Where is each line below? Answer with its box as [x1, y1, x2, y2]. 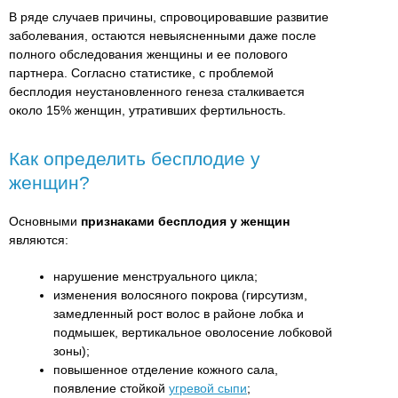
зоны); [53, 344, 90, 359]
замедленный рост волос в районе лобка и [53, 306, 304, 322]
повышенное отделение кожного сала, [53, 362, 278, 378]
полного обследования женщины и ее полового [9, 47, 288, 62]
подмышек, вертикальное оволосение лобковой [53, 325, 332, 340]
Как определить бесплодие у [9, 148, 260, 170]
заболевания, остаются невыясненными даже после [9, 28, 316, 44]
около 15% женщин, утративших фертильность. [9, 103, 286, 118]
